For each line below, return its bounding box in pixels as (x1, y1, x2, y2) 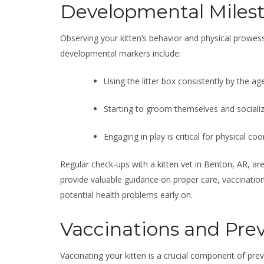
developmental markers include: (60, 48, 181, 59)
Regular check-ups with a (60, 159, 157, 170)
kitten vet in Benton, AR (157, 159, 247, 170)
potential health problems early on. (60, 189, 193, 200)
